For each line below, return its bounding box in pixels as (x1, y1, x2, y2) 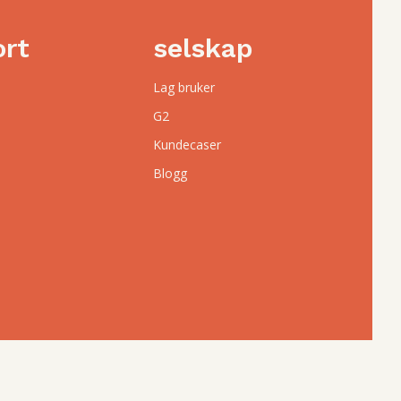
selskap (153, 32, 254, 64)
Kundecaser (153, 136, 222, 154)
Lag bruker (153, 79, 216, 97)
